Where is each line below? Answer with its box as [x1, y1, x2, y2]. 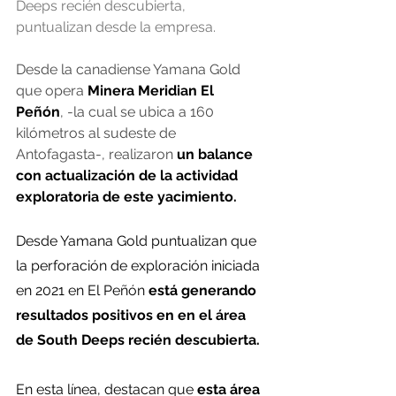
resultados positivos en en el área [16, 307, 249, 324]
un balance [177, 146, 256, 163]
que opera [16, 82, 88, 99]
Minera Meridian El [88, 82, 217, 99]
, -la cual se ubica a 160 [60, 103, 217, 120]
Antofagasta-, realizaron [16, 146, 177, 163]
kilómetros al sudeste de [16, 125, 179, 141]
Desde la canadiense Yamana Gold [16, 61, 244, 78]
